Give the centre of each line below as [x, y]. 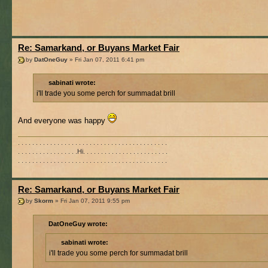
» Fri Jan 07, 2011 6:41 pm [106, 59]
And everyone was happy [63, 121]
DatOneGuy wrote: [78, 224]
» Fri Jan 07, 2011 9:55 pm [92, 201]
